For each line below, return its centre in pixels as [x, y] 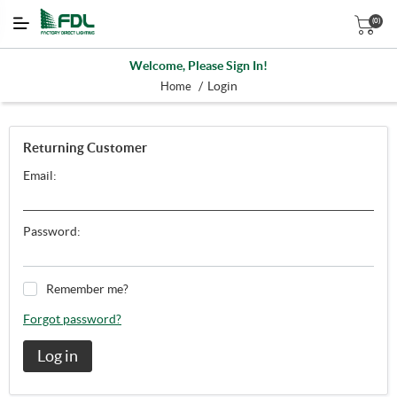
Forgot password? [72, 319]
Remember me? [87, 288]
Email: [40, 175]
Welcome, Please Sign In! [198, 66]
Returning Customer [85, 147]
